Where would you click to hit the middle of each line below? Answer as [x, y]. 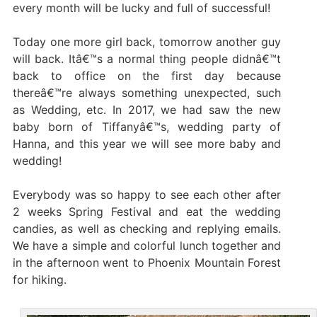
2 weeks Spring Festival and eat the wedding [147, 211]
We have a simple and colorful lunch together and [147, 245]
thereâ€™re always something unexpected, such [147, 92]
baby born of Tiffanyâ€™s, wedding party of [147, 126]
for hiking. [39, 279]
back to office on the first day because [147, 75]
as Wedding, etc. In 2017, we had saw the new [147, 109]
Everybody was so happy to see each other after [147, 194]
